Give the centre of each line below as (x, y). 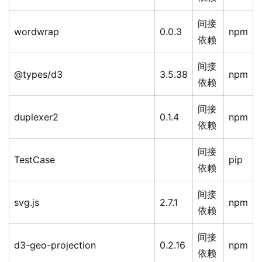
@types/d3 (38, 75)
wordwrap (37, 32)
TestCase (35, 160)
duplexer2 (36, 117)
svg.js (27, 203)
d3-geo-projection (55, 245)
